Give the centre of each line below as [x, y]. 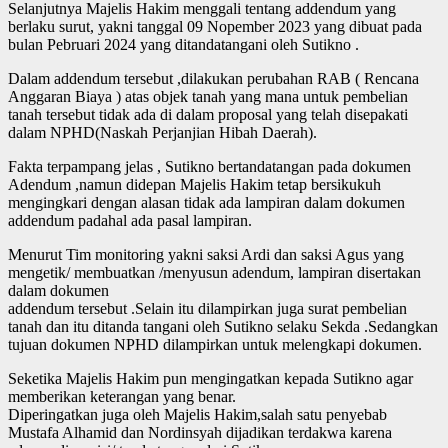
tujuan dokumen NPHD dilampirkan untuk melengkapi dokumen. [215, 344]
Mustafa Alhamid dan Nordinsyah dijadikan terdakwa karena [200, 432]
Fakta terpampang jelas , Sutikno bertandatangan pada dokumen [209, 166]
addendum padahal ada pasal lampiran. [130, 220]
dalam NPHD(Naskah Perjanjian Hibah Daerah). [162, 132]
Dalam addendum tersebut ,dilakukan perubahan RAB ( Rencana [213, 78]
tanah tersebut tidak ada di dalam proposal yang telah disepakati [208, 114]
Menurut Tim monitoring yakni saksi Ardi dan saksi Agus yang [206, 254]
